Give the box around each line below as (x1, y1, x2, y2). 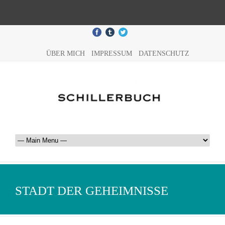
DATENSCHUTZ (138, 50, 189, 57)
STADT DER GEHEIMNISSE (15, 184, 168, 197)
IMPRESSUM (91, 50, 132, 57)
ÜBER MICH (46, 50, 85, 57)
